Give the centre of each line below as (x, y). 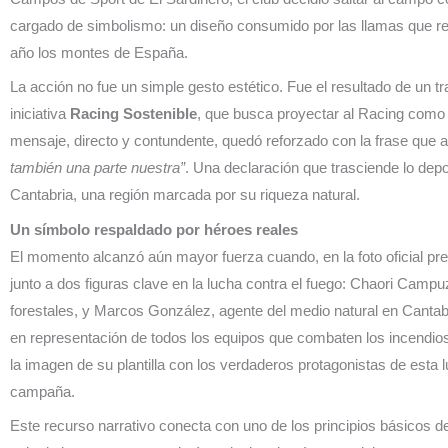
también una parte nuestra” (97, 168)
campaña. (42, 391)
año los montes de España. (99, 52)
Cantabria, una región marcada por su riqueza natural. (185, 195)
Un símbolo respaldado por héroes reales (154, 229)
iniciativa (40, 114)
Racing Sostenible (133, 114)
